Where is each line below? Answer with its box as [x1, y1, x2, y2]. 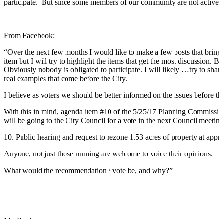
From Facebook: [4, 31, 55, 40]
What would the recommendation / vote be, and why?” [4, 166, 173, 175]
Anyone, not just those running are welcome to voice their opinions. [4, 149, 213, 158]
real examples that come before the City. [4, 74, 127, 83]
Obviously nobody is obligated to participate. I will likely [4, 65, 181, 74]
